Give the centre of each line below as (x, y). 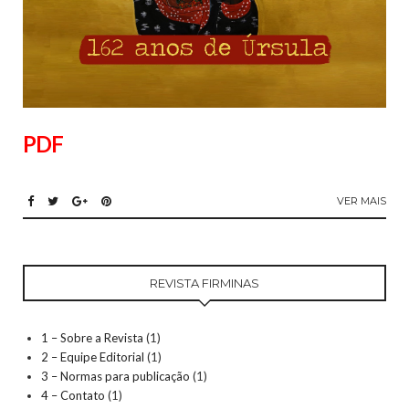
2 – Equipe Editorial (93, 357)
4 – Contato (73, 395)
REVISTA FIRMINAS (204, 283)
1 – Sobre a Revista (92, 337)
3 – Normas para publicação (115, 376)
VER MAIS (362, 200)
